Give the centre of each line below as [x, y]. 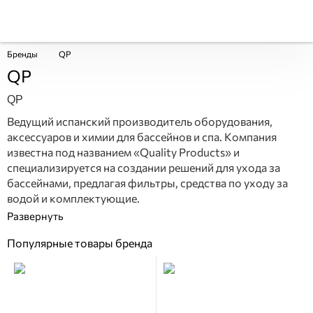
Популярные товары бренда [80, 243]
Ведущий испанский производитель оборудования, [140, 121]
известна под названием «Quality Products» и [123, 152]
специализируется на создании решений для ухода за [144, 167]
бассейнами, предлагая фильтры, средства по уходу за [147, 183]
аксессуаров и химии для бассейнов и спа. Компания [142, 137]
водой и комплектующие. [73, 198]
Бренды [22, 54]
